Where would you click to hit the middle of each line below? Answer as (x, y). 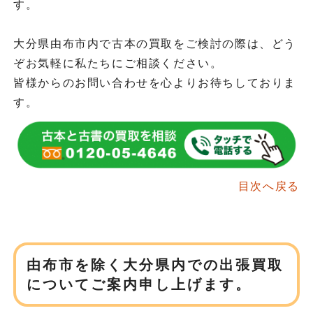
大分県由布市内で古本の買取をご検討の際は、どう (155, 43)
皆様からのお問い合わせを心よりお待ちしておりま (155, 82)
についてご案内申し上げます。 (139, 284)
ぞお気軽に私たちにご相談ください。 (118, 63)
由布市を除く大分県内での (123, 264)
